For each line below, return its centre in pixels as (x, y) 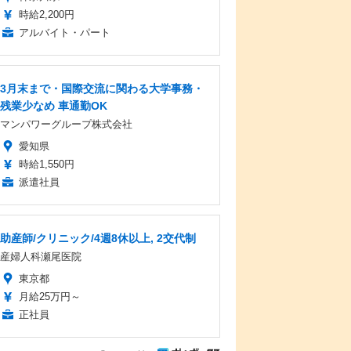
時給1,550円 (47, 164)
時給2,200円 (47, 14)
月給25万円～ (50, 297)
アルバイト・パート (65, 33)
